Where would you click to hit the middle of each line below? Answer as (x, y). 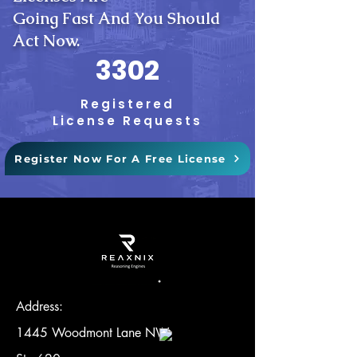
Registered (127, 104)
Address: (39, 306)
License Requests (127, 121)
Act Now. (46, 41)
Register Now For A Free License (120, 158)
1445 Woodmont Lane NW (94, 333)
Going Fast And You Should (116, 18)
